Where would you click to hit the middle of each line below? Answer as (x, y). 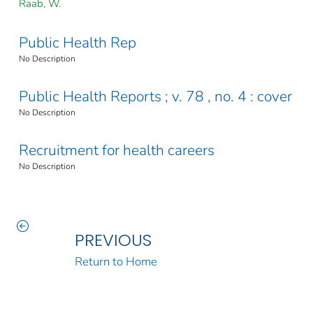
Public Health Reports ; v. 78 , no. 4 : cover (155, 96)
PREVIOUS (113, 240)
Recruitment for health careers (117, 150)
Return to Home (116, 261)
